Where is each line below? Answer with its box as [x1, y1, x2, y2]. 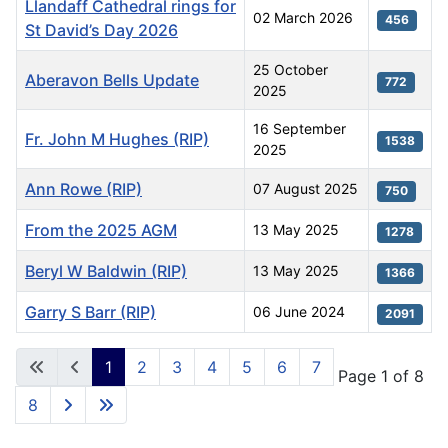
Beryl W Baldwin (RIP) [25, 261, 187, 282]
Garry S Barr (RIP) [25, 302, 156, 323]
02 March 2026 [253, 9, 353, 27]
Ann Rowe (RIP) [25, 179, 142, 200]
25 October [253, 61, 328, 79]
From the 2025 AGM [25, 220, 177, 241]
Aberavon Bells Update [25, 70, 199, 91]
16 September [253, 120, 346, 138]
